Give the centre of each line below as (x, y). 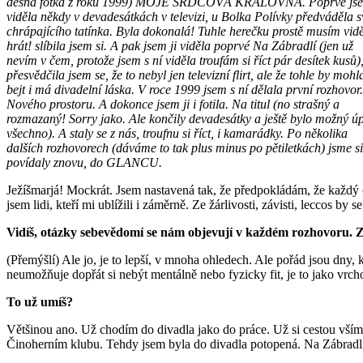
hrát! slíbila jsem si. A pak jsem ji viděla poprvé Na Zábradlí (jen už (180, 45)
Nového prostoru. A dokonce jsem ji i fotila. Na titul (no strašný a (173, 104)
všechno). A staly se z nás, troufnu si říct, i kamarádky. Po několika (177, 133)
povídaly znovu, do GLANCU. (84, 162)
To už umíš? (41, 301)
